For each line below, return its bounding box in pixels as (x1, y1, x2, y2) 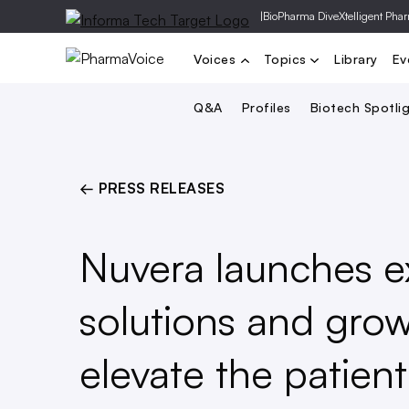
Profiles (241, 99, 291, 115)
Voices (194, 50, 240, 67)
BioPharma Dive (263, 9, 339, 23)
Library (334, 50, 378, 67)
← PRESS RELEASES (79, 179, 225, 197)
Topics (263, 50, 310, 67)
